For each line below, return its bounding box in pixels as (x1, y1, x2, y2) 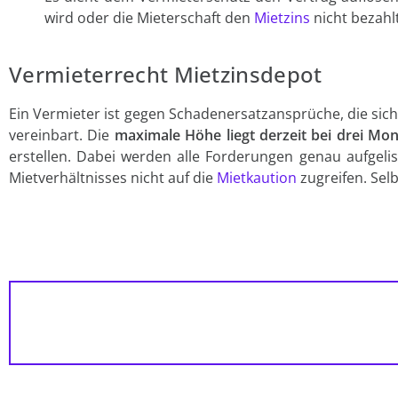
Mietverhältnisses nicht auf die (9, 168, 217, 188)
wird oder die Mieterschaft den (44, 8, 254, 28)
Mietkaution (217, 168, 297, 188)
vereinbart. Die (9, 125, 115, 146)
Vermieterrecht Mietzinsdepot (9, 60, 322, 90)
